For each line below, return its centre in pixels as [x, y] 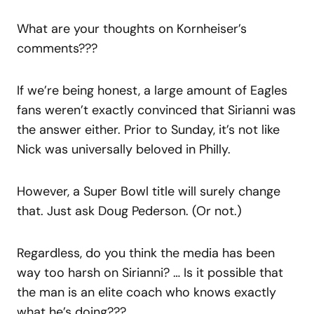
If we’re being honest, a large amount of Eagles [152, 90]
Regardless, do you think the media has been [146, 253]
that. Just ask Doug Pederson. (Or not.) [129, 211]
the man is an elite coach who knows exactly [146, 292]
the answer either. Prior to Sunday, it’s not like [148, 129]
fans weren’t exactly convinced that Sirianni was [156, 110]
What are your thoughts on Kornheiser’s [132, 28]
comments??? [57, 48]
